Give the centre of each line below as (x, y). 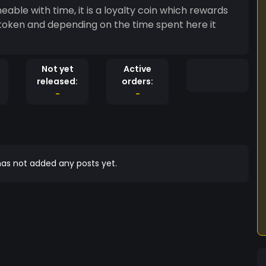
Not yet (57, 69)
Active (137, 69)
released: (57, 81)
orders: (137, 81)
